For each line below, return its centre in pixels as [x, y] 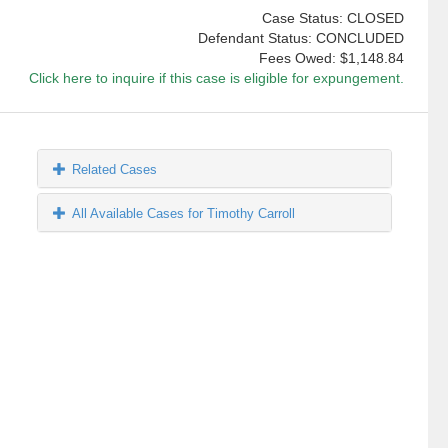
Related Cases [115, 170]
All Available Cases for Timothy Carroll [184, 214]
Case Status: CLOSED [332, 18]
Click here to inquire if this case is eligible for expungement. [216, 78]
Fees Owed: [299, 58]
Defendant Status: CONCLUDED [300, 38]
